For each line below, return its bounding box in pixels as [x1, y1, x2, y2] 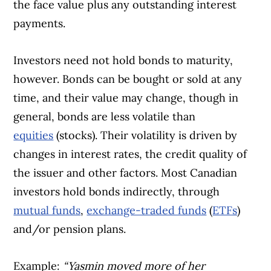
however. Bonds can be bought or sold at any [13, 72, 243, 87]
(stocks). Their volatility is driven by [53, 128, 238, 143]
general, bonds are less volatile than [13, 109, 196, 124]
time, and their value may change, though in [13, 91, 239, 105]
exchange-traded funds [87, 203, 207, 218]
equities [13, 128, 54, 143]
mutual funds [13, 203, 81, 218]
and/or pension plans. [13, 222, 126, 237]
